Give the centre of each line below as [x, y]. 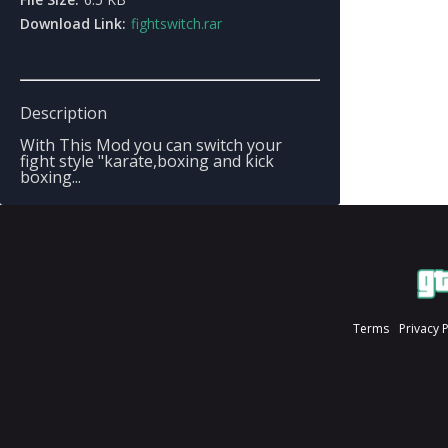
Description [63, 113]
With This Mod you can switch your [151, 145]
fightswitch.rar [176, 23]
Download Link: [73, 23]
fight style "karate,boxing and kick [147, 161]
